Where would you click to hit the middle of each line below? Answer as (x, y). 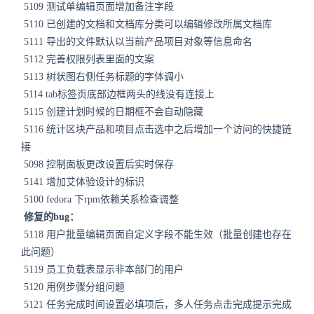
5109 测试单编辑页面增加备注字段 (97, 7)
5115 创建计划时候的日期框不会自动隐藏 (112, 112)
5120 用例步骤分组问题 (74, 287)
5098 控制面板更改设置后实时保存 (97, 164)
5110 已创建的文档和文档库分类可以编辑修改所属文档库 (146, 24)
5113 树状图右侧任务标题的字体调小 (102, 77)
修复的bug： (50, 217)
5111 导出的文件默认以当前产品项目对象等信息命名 (137, 42)
